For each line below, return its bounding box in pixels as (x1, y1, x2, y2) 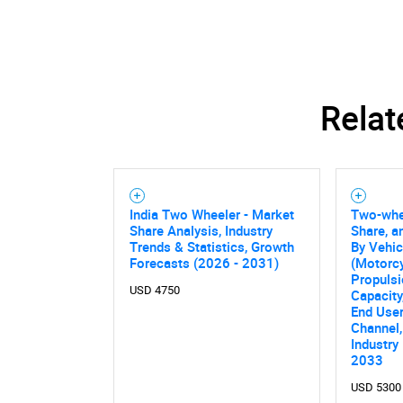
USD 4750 (129, 282, 180, 297)
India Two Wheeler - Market (129, 205, 294, 224)
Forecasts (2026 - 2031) (129, 254, 279, 273)
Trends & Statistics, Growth (129, 237, 294, 256)
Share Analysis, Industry (129, 221, 273, 240)
